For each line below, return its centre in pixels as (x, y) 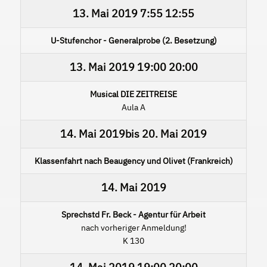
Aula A (133, 107)
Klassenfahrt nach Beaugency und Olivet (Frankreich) (133, 161)
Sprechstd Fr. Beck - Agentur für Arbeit (133, 214)
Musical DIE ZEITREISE (133, 94)
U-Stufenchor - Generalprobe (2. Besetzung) (133, 40)
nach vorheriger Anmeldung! (133, 227)
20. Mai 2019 (174, 133)
